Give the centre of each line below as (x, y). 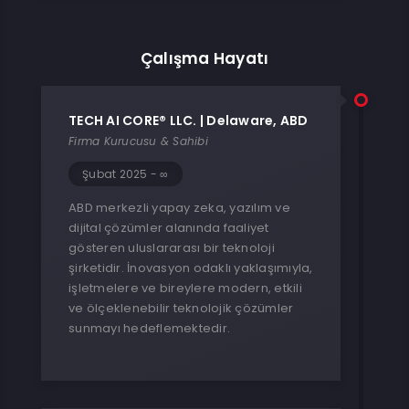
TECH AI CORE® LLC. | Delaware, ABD (189, 121)
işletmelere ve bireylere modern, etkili (185, 288)
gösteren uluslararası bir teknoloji (172, 248)
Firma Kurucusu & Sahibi (138, 141)
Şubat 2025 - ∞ (126, 174)
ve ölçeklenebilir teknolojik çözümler (181, 308)
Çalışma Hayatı (204, 58)
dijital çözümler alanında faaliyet (169, 228)
